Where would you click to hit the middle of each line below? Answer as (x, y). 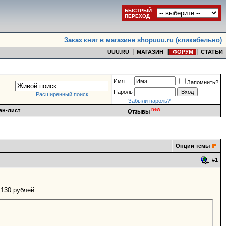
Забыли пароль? (150, 101)
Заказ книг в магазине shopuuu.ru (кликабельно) (143, 40)
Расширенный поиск (62, 94)
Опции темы (193, 146)
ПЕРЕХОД (137, 16)
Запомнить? (203, 82)
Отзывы (139, 111)
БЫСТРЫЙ (138, 10)
